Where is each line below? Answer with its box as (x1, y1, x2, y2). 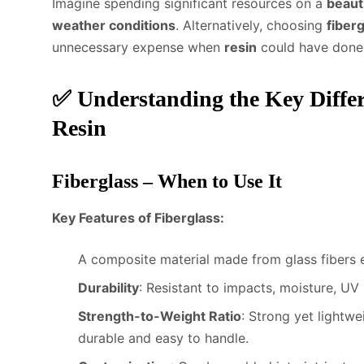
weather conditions (52, 16, 175, 33)
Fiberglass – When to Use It (52, 170, 282, 192)
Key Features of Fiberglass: (52, 209, 224, 226)
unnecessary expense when (52, 38, 224, 55)
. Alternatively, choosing (175, 16, 327, 33)
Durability (78, 279, 139, 296)
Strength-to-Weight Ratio (78, 307, 241, 324)
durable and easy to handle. (78, 329, 249, 346)
